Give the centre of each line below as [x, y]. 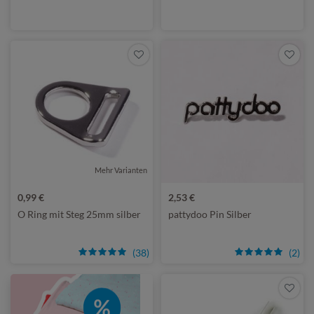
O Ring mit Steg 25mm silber [79, 214]
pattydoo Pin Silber [210, 214]
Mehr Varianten [121, 170]
